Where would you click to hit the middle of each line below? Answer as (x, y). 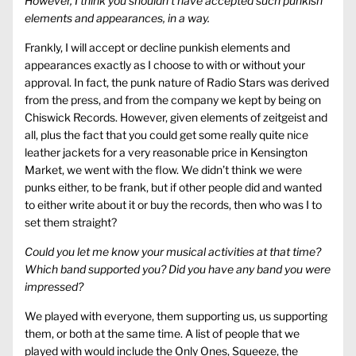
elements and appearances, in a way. (117, 18)
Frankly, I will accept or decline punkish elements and (157, 48)
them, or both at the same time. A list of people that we (162, 334)
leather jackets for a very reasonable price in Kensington (166, 153)
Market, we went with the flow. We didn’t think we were (163, 170)
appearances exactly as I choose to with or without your (165, 65)
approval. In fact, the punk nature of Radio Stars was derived (177, 83)
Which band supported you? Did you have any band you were (178, 269)
